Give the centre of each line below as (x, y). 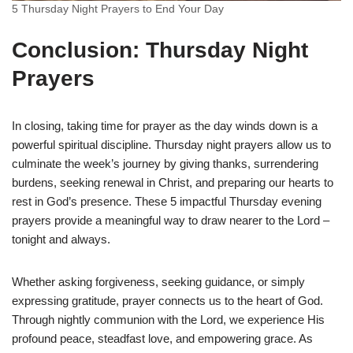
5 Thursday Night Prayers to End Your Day (118, 9)
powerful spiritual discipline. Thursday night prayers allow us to (171, 144)
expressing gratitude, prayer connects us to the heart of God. (167, 300)
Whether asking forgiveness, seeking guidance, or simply (158, 281)
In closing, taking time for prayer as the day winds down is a (165, 125)
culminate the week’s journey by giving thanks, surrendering (165, 163)
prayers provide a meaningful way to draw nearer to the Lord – (171, 220)
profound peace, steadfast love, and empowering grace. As (162, 338)
